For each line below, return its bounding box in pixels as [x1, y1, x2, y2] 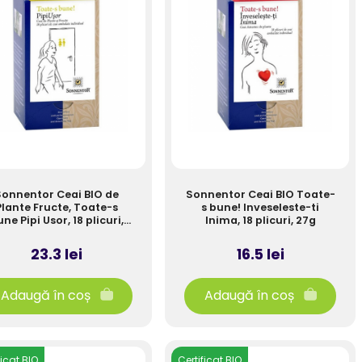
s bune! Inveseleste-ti [201, 200, 319, 214]
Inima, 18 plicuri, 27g [204, 213, 316, 227]
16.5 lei [236, 244, 284, 264]
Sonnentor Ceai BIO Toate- [185, 187, 335, 201]
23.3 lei [31, 244, 82, 264]
